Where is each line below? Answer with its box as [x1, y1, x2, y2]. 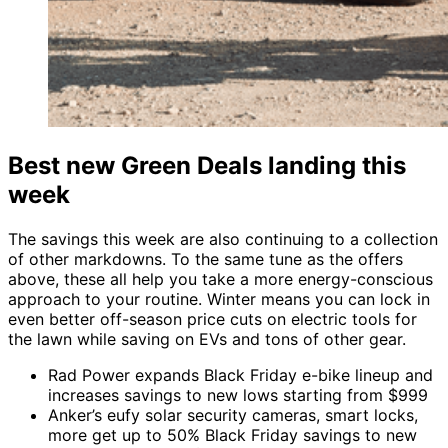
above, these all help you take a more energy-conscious [8, 268, 433, 289]
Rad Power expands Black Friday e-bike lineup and [48, 364, 433, 385]
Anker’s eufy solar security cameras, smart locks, [48, 404, 418, 425]
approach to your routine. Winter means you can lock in [8, 288, 430, 309]
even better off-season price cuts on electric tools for [8, 308, 417, 329]
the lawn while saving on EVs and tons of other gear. [8, 328, 406, 349]
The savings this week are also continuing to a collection [8, 228, 438, 249]
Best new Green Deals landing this [8, 150, 406, 180]
